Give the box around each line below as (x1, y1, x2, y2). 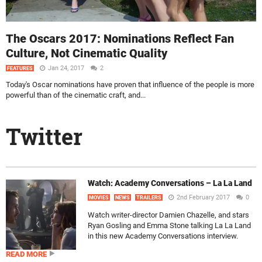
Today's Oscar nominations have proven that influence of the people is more (6, 80, 254, 89)
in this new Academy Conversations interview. (88, 232, 238, 240)
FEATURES (7, 65, 33, 71)
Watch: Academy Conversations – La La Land (88, 178, 252, 188)
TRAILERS (136, 195, 161, 201)
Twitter (6, 122, 82, 151)
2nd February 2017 (177, 194, 230, 201)
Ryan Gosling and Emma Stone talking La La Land (88, 221, 251, 230)
